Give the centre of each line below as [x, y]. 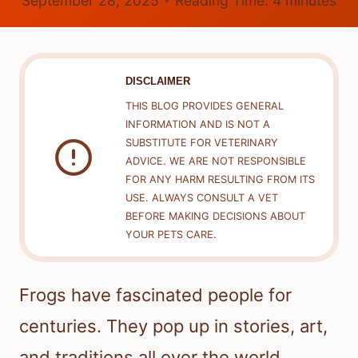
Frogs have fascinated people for [155, 295]
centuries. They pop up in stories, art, [173, 326]
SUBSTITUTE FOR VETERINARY [201, 143]
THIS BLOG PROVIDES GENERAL [204, 106]
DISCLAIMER [157, 81]
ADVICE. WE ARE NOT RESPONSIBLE [215, 161]
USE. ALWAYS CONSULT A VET [201, 198]
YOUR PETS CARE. [171, 235]
